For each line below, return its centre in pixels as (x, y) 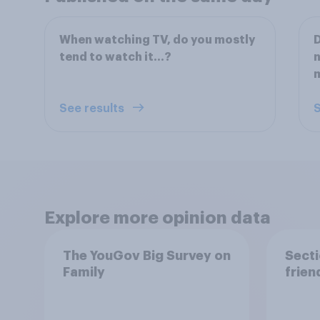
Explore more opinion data (157, 218)
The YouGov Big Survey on (146, 255)
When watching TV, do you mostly (157, 40)
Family (84, 272)
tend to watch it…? (115, 57)
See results (93, 109)
